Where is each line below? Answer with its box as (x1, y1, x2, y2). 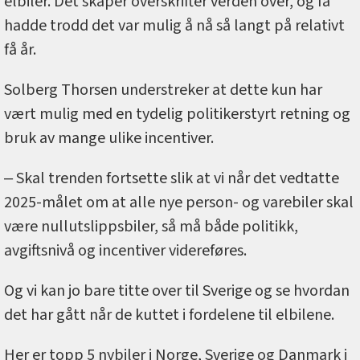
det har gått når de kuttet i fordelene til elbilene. (4, 304, 337, 327)
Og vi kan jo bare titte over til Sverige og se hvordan (4, 280, 350, 303)
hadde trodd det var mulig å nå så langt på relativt (4, 14, 345, 38)
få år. (4, 39, 36, 62)
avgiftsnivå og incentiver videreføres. (4, 239, 247, 263)
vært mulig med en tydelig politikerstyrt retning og (4, 103, 350, 126)
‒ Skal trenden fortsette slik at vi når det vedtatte (4, 167, 339, 190)
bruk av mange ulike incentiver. (4, 127, 214, 150)
